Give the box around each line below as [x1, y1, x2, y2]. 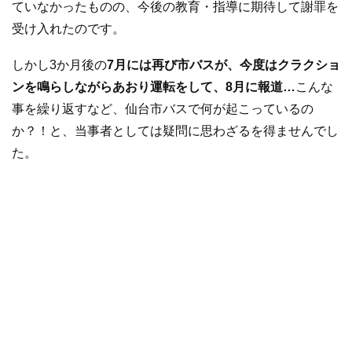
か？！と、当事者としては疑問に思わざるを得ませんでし [12, 123, 339, 137]
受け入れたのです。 [12, 22, 125, 36]
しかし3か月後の [12, 57, 107, 71]
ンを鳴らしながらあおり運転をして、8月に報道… [12, 79, 295, 93]
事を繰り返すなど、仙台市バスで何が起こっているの [12, 101, 313, 115]
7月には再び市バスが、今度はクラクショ [107, 57, 340, 71]
